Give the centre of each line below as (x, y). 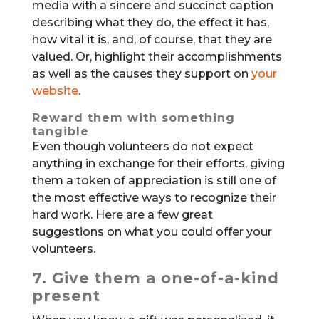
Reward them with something (133, 118)
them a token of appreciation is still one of (154, 181)
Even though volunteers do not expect (142, 147)
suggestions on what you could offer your (152, 232)
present (66, 296)
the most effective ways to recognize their (154, 198)
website (55, 91)
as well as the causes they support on (141, 74)
